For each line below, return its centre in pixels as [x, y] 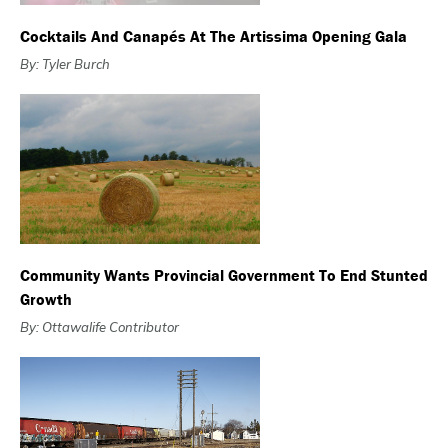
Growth [46, 300]
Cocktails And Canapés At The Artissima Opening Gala [213, 37]
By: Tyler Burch [65, 64]
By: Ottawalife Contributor [99, 327]
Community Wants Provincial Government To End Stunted [224, 276]
